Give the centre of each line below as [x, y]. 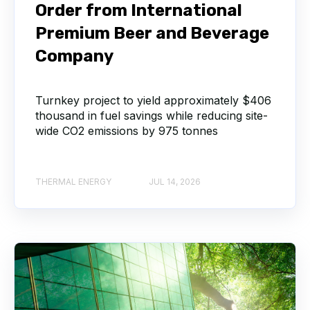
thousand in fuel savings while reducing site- [152, 116]
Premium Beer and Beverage [152, 34]
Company [74, 56]
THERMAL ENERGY [73, 181]
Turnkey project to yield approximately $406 [153, 101]
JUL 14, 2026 [175, 181]
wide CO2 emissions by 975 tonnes [127, 131]
